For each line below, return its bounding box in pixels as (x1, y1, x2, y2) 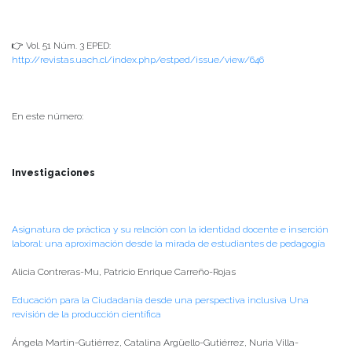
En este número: (12, 110, 83, 122)
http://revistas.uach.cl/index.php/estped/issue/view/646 (12, 53, 264, 65)
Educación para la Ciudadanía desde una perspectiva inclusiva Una (12, 294, 309, 306)
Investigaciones (12, 167, 95, 178)
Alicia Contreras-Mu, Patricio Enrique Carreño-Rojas (12, 266, 236, 277)
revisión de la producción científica (12, 308, 161, 320)
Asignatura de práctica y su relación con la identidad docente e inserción (12, 223, 328, 235)
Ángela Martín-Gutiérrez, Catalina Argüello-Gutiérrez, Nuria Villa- (12, 336, 299, 348)
